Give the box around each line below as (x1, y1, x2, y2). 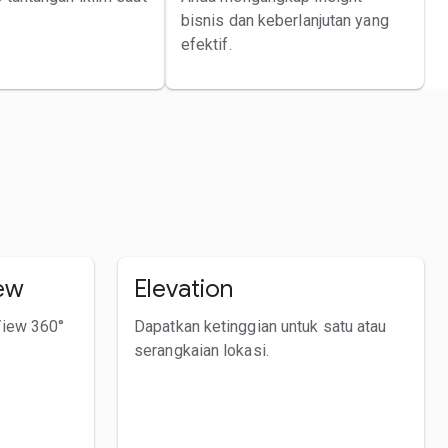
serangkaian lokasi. (134, 340, 269, 360)
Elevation (134, 273, 233, 304)
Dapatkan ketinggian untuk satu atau (134, 316, 387, 336)
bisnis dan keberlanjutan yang (180, 10, 389, 30)
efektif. (180, 34, 232, 54)
